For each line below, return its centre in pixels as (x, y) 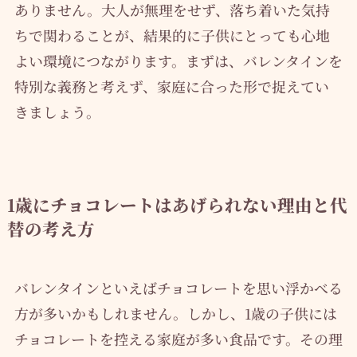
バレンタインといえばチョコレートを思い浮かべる (178, 287)
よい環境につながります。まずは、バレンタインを (178, 60)
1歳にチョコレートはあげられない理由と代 (177, 204)
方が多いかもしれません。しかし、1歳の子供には (175, 313)
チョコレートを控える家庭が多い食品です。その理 (178, 338)
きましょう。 (57, 111)
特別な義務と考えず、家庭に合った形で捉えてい (171, 86)
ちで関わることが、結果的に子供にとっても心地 (172, 35)
